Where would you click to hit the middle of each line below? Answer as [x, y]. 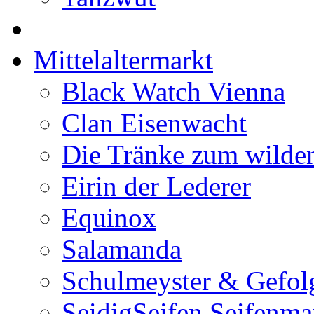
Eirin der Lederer [156, 186]
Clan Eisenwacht [154, 123]
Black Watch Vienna [173, 91]
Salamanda [122, 249]
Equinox [109, 218]
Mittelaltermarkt [123, 60]
